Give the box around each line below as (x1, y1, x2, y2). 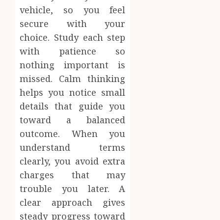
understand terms (20, 141, 126, 154)
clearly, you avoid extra (20, 155, 126, 167)
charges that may (20, 169, 126, 181)
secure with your (20, 18, 126, 30)
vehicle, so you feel (20, 4, 126, 16)
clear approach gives (20, 196, 126, 209)
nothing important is (20, 59, 126, 71)
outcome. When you (20, 128, 126, 140)
